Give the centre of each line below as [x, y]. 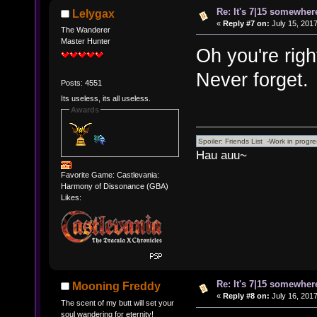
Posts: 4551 [81, 83]
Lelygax [94, 13]
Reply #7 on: [246, 23]
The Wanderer [85, 30]
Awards [85, 109]
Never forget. [252, 80]
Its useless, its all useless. [105, 98]
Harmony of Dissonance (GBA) [114, 186]
